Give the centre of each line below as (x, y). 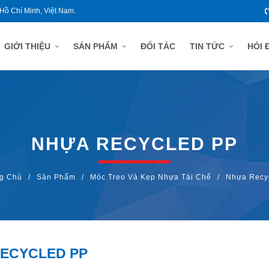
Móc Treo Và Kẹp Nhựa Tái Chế (150, 177)
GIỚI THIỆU (27, 46)
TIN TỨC (207, 46)
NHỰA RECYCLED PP (134, 144)
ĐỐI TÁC (158, 46)
